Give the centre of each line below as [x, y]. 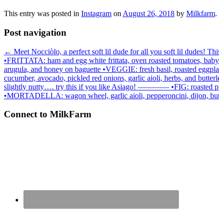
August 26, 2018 [149, 14]
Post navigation [35, 32]
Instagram [96, 14]
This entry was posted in [43, 14]
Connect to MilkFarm [48, 114]
